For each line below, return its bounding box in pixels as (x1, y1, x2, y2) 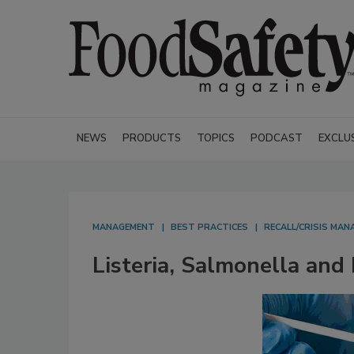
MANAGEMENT (92, 221, 155, 233)
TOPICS (197, 131, 235, 145)
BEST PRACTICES (171, 221, 248, 233)
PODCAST (250, 131, 303, 145)
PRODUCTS (122, 131, 181, 145)
